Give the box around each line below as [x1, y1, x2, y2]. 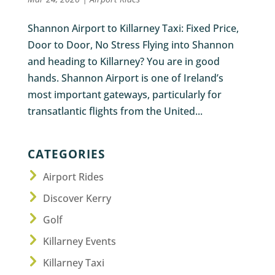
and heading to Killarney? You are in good [27, 55, 220, 69]
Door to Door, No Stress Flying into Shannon [27, 38, 234, 52]
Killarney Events [42, 234, 116, 249]
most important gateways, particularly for [27, 88, 222, 102]
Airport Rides [42, 170, 104, 184]
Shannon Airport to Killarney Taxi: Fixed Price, [27, 21, 239, 36]
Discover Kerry [42, 192, 111, 206]
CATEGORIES [27, 145, 105, 163]
